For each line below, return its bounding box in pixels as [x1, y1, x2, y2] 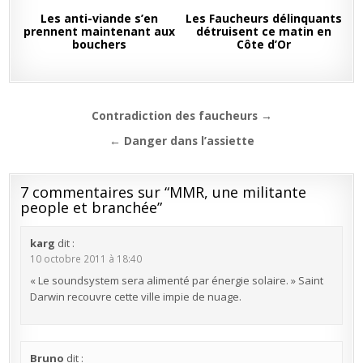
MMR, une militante [169, 182, 307, 202]
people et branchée [20, 198, 158, 217]
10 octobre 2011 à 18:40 [29, 252, 142, 266]
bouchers [72, 36, 127, 52]
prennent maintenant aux [23, 23, 176, 39]
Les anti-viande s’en [41, 11, 159, 26]
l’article [8, 147, 92, 178]
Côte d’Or [236, 36, 291, 52]
